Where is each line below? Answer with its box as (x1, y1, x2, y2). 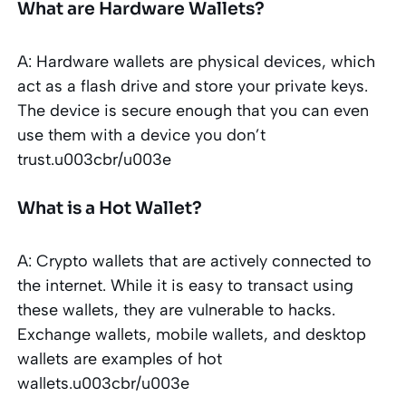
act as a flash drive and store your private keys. (17, 75, 369, 96)
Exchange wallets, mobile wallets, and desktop (17, 324, 367, 344)
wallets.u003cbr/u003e (17, 372, 190, 393)
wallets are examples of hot (17, 348, 223, 369)
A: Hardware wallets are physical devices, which (17, 51, 376, 72)
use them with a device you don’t (17, 124, 266, 145)
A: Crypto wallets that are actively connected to (17, 250, 372, 271)
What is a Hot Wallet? (17, 197, 203, 219)
